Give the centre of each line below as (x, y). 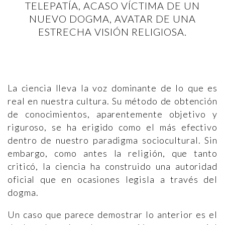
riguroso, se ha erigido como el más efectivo (113, 127)
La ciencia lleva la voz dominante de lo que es (113, 88)
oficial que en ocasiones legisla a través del (113, 179)
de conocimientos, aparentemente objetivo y (113, 114)
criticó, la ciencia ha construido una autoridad (113, 166)
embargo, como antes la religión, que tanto (113, 153)
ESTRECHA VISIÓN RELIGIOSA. (112, 32)
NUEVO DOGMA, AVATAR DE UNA (112, 19)
